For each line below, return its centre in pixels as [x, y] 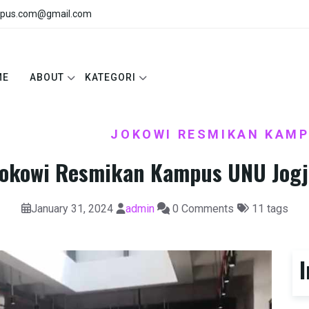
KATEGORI [110, 77]
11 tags [268, 209]
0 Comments [201, 209]
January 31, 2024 [72, 209]
